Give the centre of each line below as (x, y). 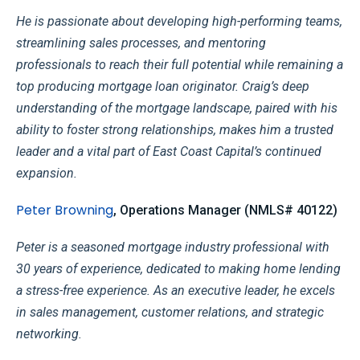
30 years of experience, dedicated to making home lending (178, 268)
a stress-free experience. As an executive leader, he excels (176, 290)
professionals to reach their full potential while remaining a (180, 64)
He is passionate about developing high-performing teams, (179, 21)
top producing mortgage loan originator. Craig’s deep (163, 86)
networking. (49, 333)
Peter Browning (65, 210)
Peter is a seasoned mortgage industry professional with (173, 247)
